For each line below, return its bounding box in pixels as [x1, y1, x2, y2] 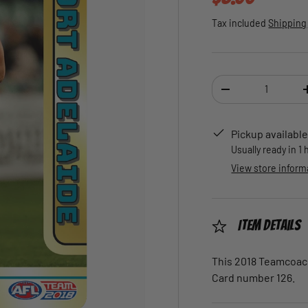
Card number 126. [212, 271, 296, 284]
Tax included [212, 17, 269, 29]
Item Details [238, 218, 300, 233]
